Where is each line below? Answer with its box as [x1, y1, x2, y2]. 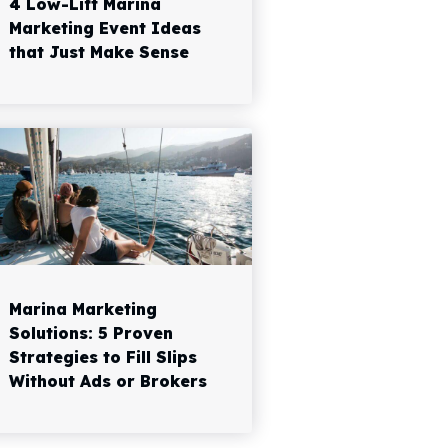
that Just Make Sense [9, 41, 190, 62]
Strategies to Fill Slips [9, 347, 198, 368]
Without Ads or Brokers [9, 371, 208, 392]
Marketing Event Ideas [9, 17, 202, 38]
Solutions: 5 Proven [9, 323, 174, 344]
